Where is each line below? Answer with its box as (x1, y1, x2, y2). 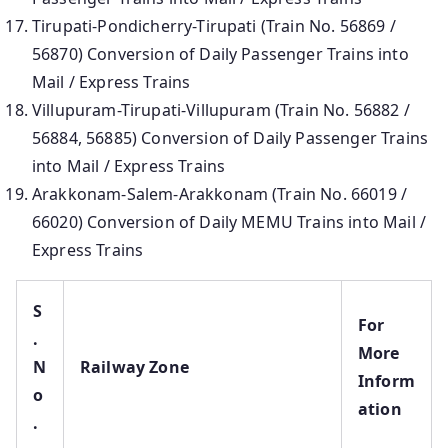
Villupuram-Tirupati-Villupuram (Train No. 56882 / (32, 99, 410, 122)
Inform (358, 370, 415, 393)
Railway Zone (80, 356, 189, 379)
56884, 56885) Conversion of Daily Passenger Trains (32, 127, 429, 150)
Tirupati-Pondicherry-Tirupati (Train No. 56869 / (32, 15, 396, 38)
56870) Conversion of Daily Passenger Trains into (32, 43, 409, 66)
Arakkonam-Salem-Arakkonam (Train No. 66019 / (32, 183, 408, 206)
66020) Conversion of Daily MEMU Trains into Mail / (32, 211, 427, 234)
